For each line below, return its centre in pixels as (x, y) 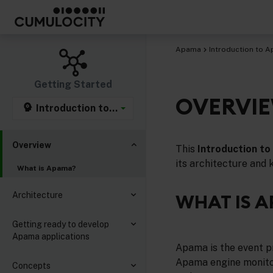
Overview (32, 145)
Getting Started (73, 84)
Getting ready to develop (61, 224)
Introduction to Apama (89, 108)
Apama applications (51, 236)
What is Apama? (47, 168)
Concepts (31, 265)
